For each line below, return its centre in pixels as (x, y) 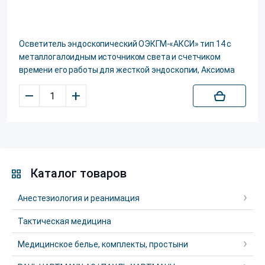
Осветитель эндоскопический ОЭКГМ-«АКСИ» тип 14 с (125, 44)
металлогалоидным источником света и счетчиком (120, 57)
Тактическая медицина (64, 221)
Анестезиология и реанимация (79, 198)
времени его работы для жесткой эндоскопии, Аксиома (127, 70)
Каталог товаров (78, 173)
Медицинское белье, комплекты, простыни (103, 244)
